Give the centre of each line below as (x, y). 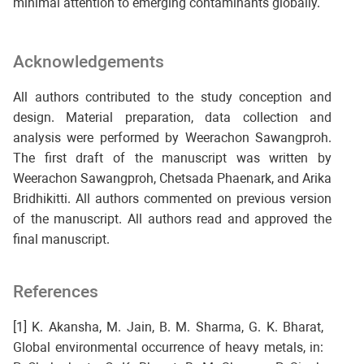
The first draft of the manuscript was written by (172, 158)
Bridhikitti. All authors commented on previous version (172, 198)
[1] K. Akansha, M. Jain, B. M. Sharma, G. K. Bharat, (168, 327)
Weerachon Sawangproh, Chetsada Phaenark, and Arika (172, 178)
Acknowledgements (89, 61)
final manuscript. (61, 239)
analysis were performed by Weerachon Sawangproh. (172, 137)
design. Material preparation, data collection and (172, 117)
